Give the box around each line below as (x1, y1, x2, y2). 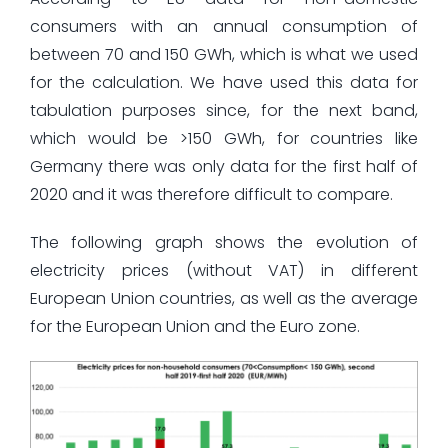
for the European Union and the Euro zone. (29, 314, 360, 338)
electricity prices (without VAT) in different (29, 258, 419, 282)
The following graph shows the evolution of (29, 230, 419, 254)
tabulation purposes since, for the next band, (29, 98, 419, 122)
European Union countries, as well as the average (29, 286, 419, 310)
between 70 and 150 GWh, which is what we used (29, 42, 419, 66)
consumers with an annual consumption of (29, 14, 419, 38)
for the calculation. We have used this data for (29, 70, 419, 94)
